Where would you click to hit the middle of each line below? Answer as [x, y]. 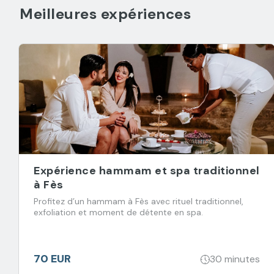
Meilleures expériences [105, 14]
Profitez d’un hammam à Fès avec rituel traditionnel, [139, 201]
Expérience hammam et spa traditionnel [147, 171]
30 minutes [235, 259]
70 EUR [52, 259]
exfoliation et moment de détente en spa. [118, 212]
